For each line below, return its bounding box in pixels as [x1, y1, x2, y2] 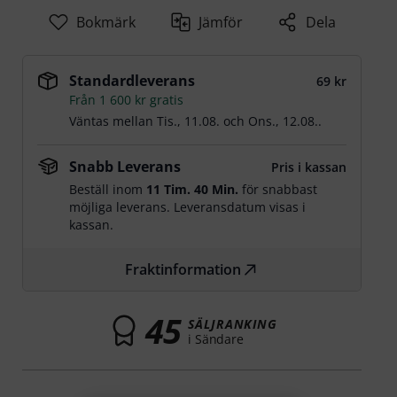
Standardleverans [69, 71, 196, 90]
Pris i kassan [270, 159, 346, 175]
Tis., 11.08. [157, 113, 221, 129]
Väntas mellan [69, 113, 158, 129]
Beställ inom [69, 181, 147, 198]
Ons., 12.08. [248, 113, 319, 129]
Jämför [198, 12, 244, 32]
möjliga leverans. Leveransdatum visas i [69, 198, 307, 215]
